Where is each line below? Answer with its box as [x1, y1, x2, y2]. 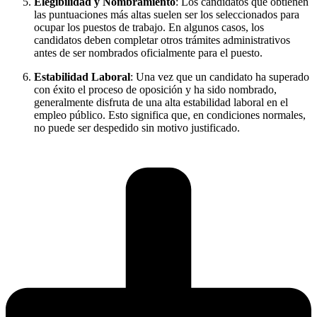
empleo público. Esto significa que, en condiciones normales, [34, 108, 306, 121]
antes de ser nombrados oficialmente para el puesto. [34, 46, 263, 59]
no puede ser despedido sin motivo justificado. [34, 121, 240, 134]
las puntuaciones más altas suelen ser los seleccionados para [34, 8, 299, 21]
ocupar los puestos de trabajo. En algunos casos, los [34, 21, 264, 33]
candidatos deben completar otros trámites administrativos [34, 33, 290, 46]
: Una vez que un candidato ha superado [130, 70, 309, 83]
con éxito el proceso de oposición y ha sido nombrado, [34, 83, 277, 96]
